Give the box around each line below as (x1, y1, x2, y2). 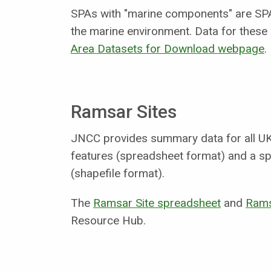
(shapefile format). (71, 166, 165, 180)
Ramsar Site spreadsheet (93, 195, 221, 210)
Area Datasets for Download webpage (71, 41, 264, 56)
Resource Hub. (71, 213, 146, 227)
